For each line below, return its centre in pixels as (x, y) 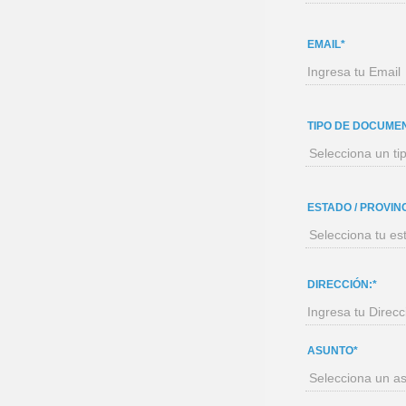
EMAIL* (326, 44)
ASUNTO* (333, 351)
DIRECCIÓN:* (342, 285)
